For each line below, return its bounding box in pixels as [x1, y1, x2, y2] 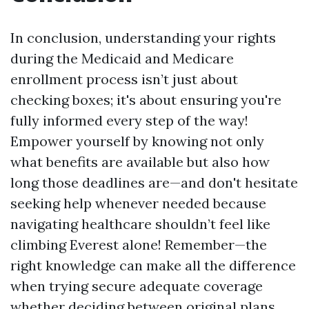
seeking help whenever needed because [10, 195, 266, 212]
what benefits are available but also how [10, 153, 270, 170]
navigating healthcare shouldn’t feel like [10, 215, 270, 232]
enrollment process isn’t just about [10, 70, 238, 88]
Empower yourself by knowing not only [10, 132, 264, 150]
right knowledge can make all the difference [10, 257, 296, 274]
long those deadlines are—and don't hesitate [10, 174, 298, 191]
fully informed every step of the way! [10, 112, 248, 129]
